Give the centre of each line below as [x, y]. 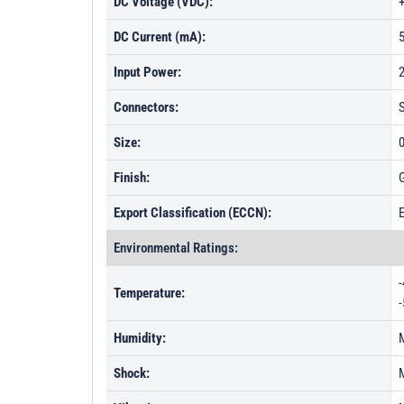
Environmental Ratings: [176, 248]
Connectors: [146, 107]
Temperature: [149, 293]
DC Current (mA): [160, 37]
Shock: [132, 373]
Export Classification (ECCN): [193, 213]
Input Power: [147, 72]
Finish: [132, 178]
